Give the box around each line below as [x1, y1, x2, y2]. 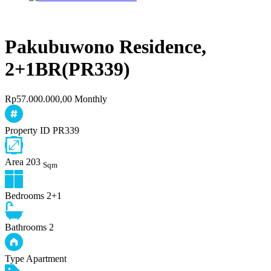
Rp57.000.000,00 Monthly [5, 93, 107, 104]
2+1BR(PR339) [5, 58, 130, 80]
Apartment [26, 253, 67, 264]
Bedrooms [5, 191, 44, 201]
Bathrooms [5, 222, 47, 233]
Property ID [5, 125, 50, 135]
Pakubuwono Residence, [5, 36, 206, 58]
